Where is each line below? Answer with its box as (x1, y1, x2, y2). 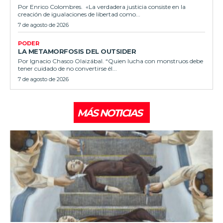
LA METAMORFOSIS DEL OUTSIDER (18, 47, 136, 56)
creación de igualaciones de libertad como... (18, 10, 140, 18)
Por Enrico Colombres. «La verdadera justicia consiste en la (18, 3, 186, 11)
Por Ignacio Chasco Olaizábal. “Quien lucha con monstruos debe (18, 57, 203, 65)
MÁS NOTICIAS (77, 107, 142, 119)
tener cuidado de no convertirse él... (18, 65, 117, 73)
